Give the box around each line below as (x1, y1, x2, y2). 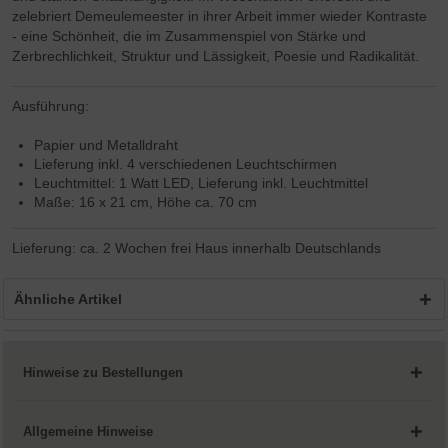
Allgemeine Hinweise (23, 423, 154, 439)
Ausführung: (12, 98, 90, 115)
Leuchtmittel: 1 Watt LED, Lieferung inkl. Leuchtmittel (34, 175, 369, 192)
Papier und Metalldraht (34, 137, 179, 154)
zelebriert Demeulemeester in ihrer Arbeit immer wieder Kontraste (12, 8, 428, 25)
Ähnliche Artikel (14, 291, 123, 308)
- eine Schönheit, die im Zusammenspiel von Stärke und (12, 28, 367, 45)
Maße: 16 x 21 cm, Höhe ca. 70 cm (34, 194, 262, 211)
